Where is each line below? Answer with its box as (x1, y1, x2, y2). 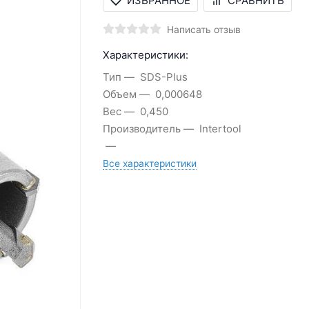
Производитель (102, 121, 181, 135)
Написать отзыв (166, 23, 241, 35)
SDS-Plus (139, 70, 188, 83)
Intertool (199, 121, 241, 135)
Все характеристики (102, 157, 197, 169)
